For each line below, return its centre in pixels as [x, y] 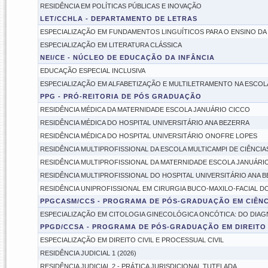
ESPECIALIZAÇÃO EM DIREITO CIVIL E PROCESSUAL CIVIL [132, 240]
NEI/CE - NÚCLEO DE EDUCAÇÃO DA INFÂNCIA [127, 57]
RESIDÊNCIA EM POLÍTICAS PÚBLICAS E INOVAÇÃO [121, 6]
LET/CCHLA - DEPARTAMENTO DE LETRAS [118, 19]
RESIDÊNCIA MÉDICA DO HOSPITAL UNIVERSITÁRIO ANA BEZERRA [144, 123]
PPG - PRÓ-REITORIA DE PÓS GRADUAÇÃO [121, 96]
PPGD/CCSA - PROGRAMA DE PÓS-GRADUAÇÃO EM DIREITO [153, 227]
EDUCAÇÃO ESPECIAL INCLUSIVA [92, 71]
